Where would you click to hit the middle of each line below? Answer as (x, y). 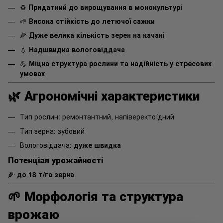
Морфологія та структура (104, 196)
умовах (32, 73)
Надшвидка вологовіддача (77, 49)
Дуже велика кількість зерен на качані (97, 35)
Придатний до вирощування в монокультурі (105, 7)
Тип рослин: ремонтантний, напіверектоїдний (97, 117)
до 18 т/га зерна (46, 174)
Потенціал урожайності (56, 160)
